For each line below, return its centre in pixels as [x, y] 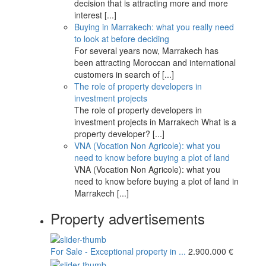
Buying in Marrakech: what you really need [154, 27]
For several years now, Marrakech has [146, 50]
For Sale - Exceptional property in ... [118, 251]
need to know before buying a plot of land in [156, 181]
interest [89, 15]
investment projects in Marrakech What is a [155, 122]
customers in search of [118, 74]
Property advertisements [128, 218]
